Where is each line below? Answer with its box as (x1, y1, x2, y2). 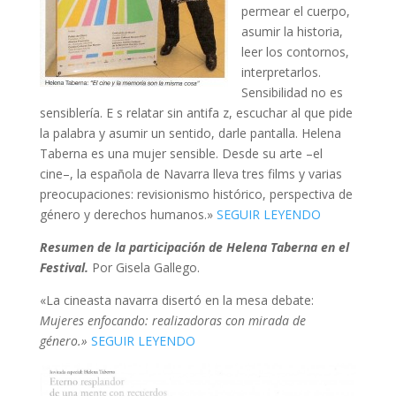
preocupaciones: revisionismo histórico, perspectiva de (39, 186, 353, 202)
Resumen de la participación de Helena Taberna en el (39, 239, 349, 255)
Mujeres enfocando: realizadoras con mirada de (39, 312, 306, 329)
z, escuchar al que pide (222, 104, 353, 121)
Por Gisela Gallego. (88, 259, 200, 276)
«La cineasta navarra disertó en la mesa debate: (39, 292, 314, 308)
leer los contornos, (240, 43, 349, 60)
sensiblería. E (39, 104, 113, 121)
